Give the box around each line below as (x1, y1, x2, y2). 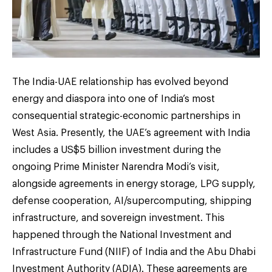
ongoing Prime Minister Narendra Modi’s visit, (12, 161, 220, 172)
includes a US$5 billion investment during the (12, 144, 221, 155)
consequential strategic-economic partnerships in (12, 110, 240, 121)
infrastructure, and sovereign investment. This (12, 212, 225, 223)
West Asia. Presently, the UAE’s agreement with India (12, 127, 250, 138)
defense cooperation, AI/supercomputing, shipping (12, 195, 251, 206)
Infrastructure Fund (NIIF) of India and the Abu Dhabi (12, 246, 256, 257)
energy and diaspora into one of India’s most (12, 93, 215, 104)
